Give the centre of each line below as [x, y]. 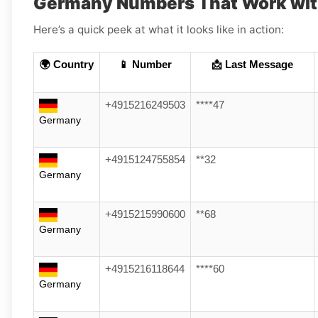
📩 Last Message [252, 65]
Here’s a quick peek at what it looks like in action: [159, 30]
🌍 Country [67, 65]
